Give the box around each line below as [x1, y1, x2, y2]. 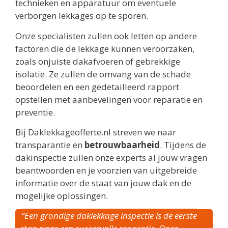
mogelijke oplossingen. [15, 190, 108, 202]
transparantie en [15, 139, 84, 151]
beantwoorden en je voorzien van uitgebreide [15, 164, 197, 177]
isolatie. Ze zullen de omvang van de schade [15, 68, 191, 80]
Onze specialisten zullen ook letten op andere [15, 30, 197, 42]
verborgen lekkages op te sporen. [15, 10, 148, 22]
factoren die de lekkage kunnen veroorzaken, [15, 42, 194, 54]
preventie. [15, 106, 55, 118]
